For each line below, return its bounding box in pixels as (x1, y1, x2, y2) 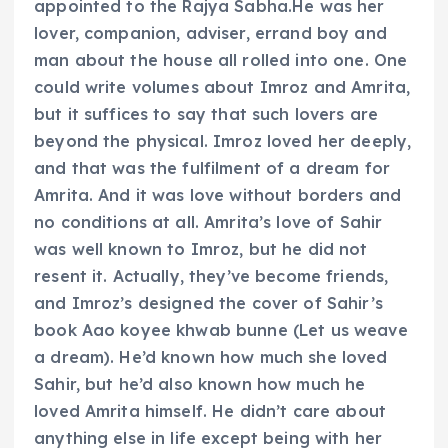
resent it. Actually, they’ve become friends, (34, 265, 389, 286)
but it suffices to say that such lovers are (34, 103, 379, 124)
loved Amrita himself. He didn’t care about (34, 400, 386, 421)
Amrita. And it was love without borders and (34, 184, 402, 205)
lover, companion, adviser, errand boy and (34, 22, 387, 43)
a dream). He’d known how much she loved (34, 346, 388, 367)
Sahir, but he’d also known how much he (34, 373, 366, 394)
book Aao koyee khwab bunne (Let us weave (34, 319, 408, 340)
